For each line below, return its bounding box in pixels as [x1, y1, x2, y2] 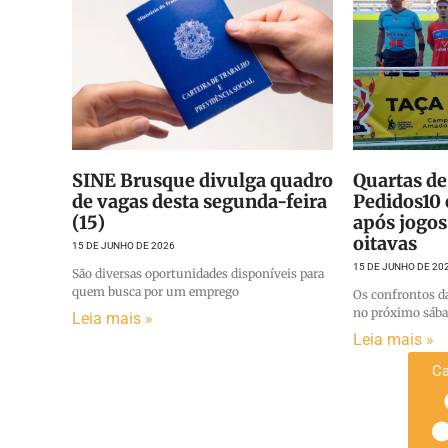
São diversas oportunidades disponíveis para [72, 266, 324, 282]
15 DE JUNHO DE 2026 [72, 240, 175, 252]
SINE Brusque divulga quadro [72, 169, 333, 193]
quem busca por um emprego [72, 284, 239, 300]
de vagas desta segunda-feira [72, 190, 327, 214]
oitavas [353, 232, 418, 256]
